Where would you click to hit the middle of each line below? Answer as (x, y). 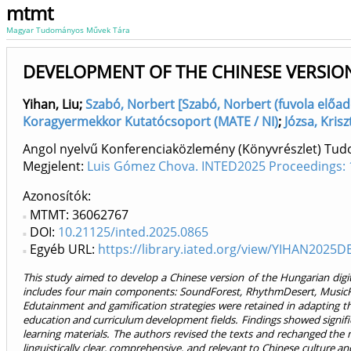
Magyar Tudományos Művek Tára (68, 30)
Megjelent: (55, 166)
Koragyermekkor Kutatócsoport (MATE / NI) (150, 121)
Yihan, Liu (51, 104)
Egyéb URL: (64, 250)
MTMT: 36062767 (79, 215)
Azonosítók (55, 196)
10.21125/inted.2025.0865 (133, 232)
